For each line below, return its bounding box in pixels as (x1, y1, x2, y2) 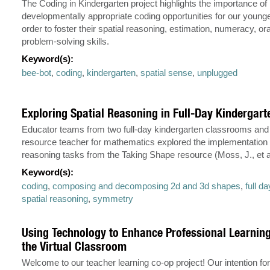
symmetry (93, 193, 134, 204)
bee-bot (22, 67, 52, 78)
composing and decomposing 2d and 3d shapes (52, 181, 241, 192)
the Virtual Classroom (22, 239, 127, 254)
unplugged (197, 67, 238, 78)
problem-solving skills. (22, 36, 110, 47)
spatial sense (140, 67, 193, 78)
